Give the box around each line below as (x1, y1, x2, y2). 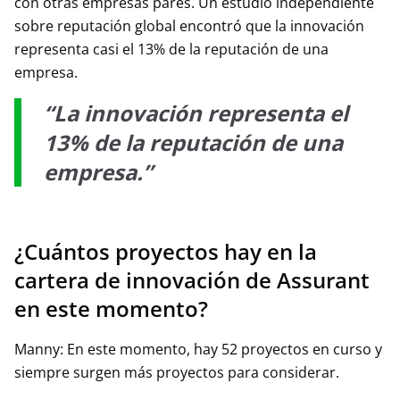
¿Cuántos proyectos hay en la (14, 237, 317, 266)
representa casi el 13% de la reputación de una (14, 39, 329, 59)
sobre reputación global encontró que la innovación (14, 16, 364, 36)
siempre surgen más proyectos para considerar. (14, 362, 339, 382)
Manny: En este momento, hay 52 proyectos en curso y (14, 339, 382, 359)
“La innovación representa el (44, 98, 348, 128)
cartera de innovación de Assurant (14, 265, 370, 295)
